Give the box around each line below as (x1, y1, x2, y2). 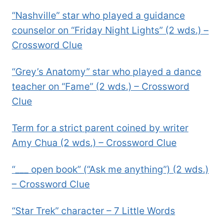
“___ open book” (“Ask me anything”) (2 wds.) (12, 164, 209, 176)
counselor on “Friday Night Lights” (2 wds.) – (12, 25, 209, 37)
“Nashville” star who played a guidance (12, 10, 185, 22)
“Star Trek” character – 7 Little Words (12, 205, 175, 217)
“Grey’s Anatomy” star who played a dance (12, 66, 201, 78)
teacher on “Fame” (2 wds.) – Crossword (12, 81, 189, 93)
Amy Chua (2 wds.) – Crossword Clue (12, 137, 177, 149)
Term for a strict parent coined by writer (12, 122, 188, 134)
